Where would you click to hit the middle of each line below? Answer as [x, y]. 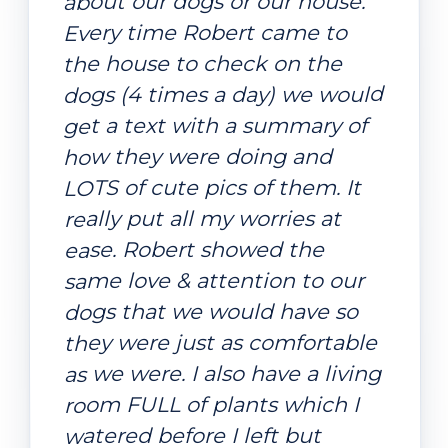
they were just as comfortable [220, 342]
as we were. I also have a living [223, 373]
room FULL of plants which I [212, 404]
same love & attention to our [213, 280]
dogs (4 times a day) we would [223, 94]
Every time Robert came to [204, 32]
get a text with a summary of [215, 125]
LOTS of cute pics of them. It [212, 187]
